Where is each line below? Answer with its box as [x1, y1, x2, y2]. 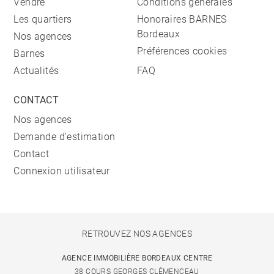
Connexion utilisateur [13, 165, 110, 177]
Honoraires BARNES [137, 13, 227, 25]
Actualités [13, 65, 59, 76]
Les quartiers [13, 13, 72, 25]
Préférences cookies [137, 45, 228, 57]
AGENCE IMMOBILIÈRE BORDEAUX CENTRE [61, 254, 213, 262]
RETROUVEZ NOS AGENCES [81, 229, 193, 239]
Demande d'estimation [13, 131, 116, 143]
